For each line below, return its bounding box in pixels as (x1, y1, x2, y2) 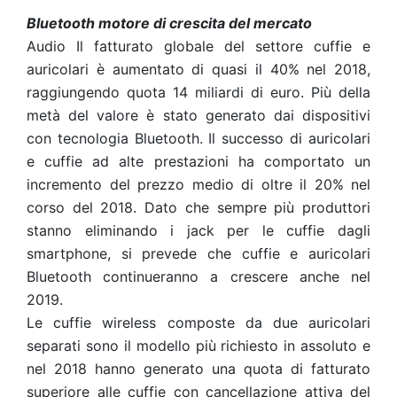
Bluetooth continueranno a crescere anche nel (27, 268, 370, 285)
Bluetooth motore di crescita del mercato (27, 14, 312, 32)
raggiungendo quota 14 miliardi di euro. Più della (27, 83, 370, 101)
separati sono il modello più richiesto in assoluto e (27, 337, 370, 354)
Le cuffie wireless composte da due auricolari (27, 314, 370, 331)
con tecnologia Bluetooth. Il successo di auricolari (27, 129, 370, 147)
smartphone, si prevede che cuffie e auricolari (27, 245, 370, 262)
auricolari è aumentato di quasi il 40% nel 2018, (27, 60, 370, 78)
